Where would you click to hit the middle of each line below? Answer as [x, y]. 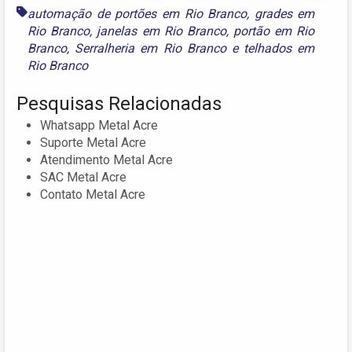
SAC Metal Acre [83, 177]
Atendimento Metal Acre [106, 159]
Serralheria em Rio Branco [150, 48]
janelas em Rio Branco [161, 31]
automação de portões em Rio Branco [137, 13]
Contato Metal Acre [93, 194]
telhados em [279, 48]
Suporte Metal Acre [93, 142]
